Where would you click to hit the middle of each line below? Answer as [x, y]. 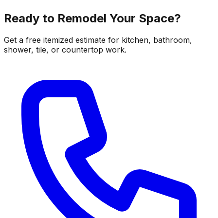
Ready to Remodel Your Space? [92, 18]
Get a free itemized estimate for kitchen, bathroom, [98, 40]
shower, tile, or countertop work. [65, 50]
